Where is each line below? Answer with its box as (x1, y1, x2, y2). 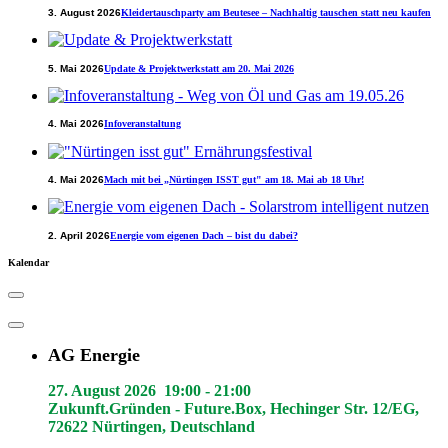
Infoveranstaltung (104, 118, 181, 130)
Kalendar (8, 256, 49, 268)
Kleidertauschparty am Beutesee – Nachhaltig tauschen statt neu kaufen (121, 7, 431, 19)
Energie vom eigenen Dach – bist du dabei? (110, 229, 298, 241)
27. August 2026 (48, 381, 156, 399)
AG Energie (48, 344, 140, 365)
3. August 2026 (48, 7, 121, 19)
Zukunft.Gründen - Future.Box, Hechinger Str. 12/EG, (48, 399, 419, 417)
